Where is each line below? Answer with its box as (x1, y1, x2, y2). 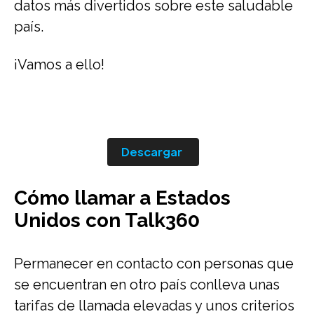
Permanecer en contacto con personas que (14, 255, 294, 272)
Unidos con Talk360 (14, 209, 200, 232)
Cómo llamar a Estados (14, 186, 231, 210)
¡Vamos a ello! (14, 56, 104, 73)
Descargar (121, 144, 182, 159)
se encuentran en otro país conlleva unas (14, 276, 280, 293)
